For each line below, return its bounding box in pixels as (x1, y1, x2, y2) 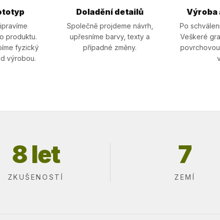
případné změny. (83, 43, 137, 52)
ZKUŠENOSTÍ (7, 173, 64, 181)
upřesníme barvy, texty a (70, 32, 150, 41)
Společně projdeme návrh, (66, 22, 153, 30)
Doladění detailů (76, 7, 144, 17)
